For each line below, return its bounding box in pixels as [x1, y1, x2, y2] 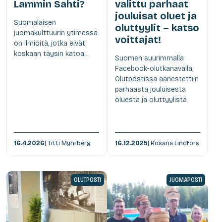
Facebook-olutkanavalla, [115, 64, 193, 73]
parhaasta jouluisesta [115, 85, 186, 94]
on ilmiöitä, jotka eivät [14, 39, 85, 48]
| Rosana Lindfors [148, 139, 199, 147]
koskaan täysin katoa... [14, 49, 88, 58]
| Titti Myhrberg [45, 139, 91, 147]
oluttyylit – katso [115, 21, 199, 34]
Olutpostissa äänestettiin [115, 74, 199, 83]
